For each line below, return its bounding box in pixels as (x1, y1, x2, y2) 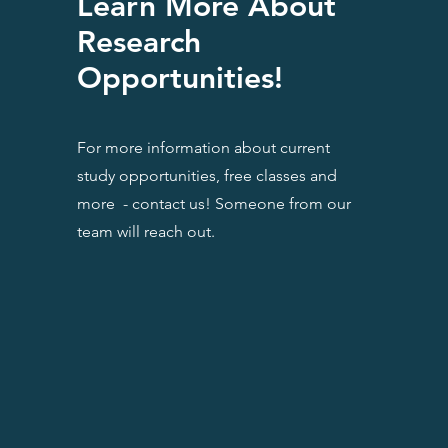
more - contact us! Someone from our (76, 193, 351, 213)
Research (76, 23, 201, 60)
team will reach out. (76, 221, 215, 241)
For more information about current (76, 137, 330, 157)
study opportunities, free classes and (76, 165, 337, 185)
